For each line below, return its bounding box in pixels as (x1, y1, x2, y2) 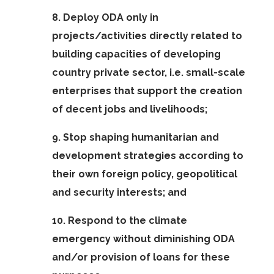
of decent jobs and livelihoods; (51, 103, 207, 115)
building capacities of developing (51, 48, 221, 60)
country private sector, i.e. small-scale (51, 67, 245, 78)
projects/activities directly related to (51, 30, 242, 42)
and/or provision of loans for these (51, 251, 230, 263)
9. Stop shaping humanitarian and (51, 131, 219, 143)
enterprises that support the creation (51, 85, 242, 97)
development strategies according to (51, 150, 243, 161)
